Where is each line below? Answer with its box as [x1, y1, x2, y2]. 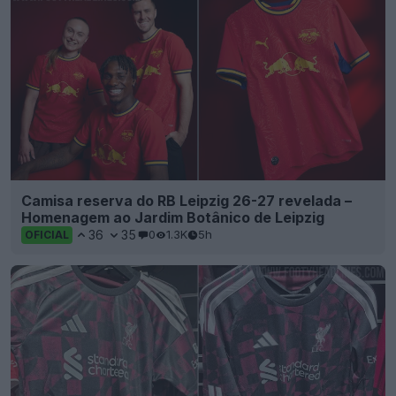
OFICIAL [25, 227, 69, 241]
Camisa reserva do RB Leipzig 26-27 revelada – [21, 191, 352, 209]
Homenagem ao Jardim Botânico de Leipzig [21, 208, 324, 226]
